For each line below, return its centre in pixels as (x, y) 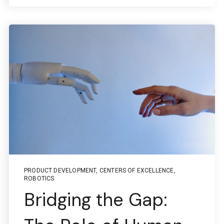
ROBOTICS (39, 178)
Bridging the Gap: (96, 199)
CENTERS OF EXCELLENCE (136, 170)
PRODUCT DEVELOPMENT (60, 170)
